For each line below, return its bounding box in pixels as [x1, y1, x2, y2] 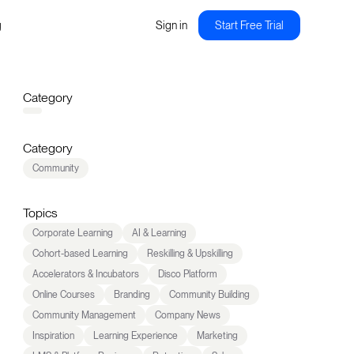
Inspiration [32, 330, 74, 341]
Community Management [32, 310, 136, 321]
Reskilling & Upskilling [146, 248, 233, 259]
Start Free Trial [214, 19, 284, 32]
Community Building [168, 289, 250, 300]
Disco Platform [157, 269, 217, 280]
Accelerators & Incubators [32, 269, 139, 280]
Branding [113, 289, 150, 300]
